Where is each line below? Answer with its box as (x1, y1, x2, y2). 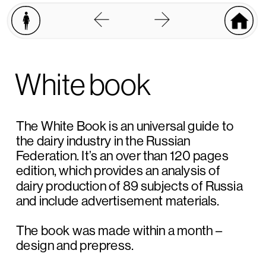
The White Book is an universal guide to (15, 118, 234, 134)
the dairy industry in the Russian (15, 133, 191, 149)
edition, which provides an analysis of (15, 163, 220, 179)
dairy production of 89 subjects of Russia (15, 178, 243, 194)
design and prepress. (15, 237, 137, 254)
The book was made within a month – (15, 223, 222, 239)
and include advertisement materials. (15, 192, 220, 209)
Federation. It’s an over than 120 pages (15, 148, 229, 164)
